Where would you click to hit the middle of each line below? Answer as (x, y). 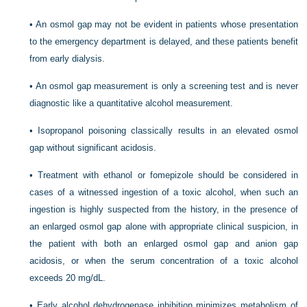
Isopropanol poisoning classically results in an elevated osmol (168, 131)
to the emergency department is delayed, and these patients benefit (164, 41)
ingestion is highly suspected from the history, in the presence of (164, 209)
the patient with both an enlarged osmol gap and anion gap (164, 244)
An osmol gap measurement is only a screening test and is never (167, 86)
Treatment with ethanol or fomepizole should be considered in (168, 175)
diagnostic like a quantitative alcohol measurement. (132, 103)
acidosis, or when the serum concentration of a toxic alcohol (164, 261)
